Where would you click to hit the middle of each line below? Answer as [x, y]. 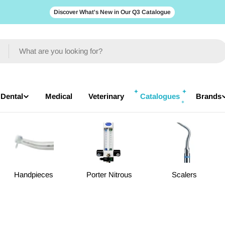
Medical [59, 96]
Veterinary [106, 96]
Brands [208, 96]
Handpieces [34, 175]
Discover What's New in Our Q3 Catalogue [113, 12]
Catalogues [160, 96]
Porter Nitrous [109, 175]
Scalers [184, 175]
